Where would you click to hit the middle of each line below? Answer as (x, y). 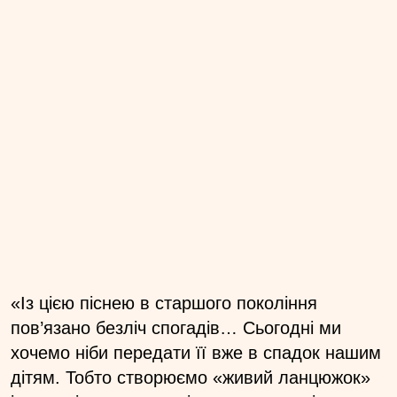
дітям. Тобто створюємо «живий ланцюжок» (191, 377)
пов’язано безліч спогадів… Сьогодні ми (176, 327)
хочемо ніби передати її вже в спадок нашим (196, 352)
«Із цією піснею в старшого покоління (164, 303)
